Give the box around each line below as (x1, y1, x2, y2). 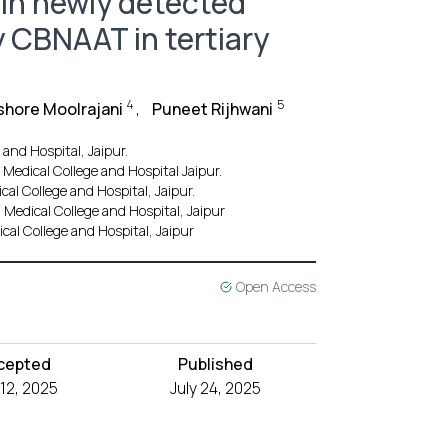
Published (177, 353, 253, 375)
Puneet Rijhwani (151, 98, 273, 120)
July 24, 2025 (169, 377, 261, 399)
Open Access (235, 277, 316, 296)
